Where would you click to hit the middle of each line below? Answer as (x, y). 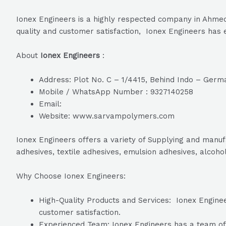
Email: (50, 104)
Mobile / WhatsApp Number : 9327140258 (116, 92)
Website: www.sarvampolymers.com (107, 116)
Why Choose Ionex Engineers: (71, 176)
